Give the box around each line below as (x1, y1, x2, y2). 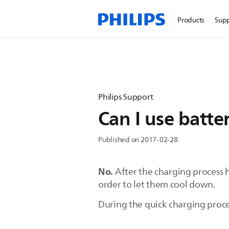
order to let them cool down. (98, 177, 215, 192)
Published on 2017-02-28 (98, 134, 178, 146)
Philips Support (98, 90, 153, 104)
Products (177, 14, 205, 26)
